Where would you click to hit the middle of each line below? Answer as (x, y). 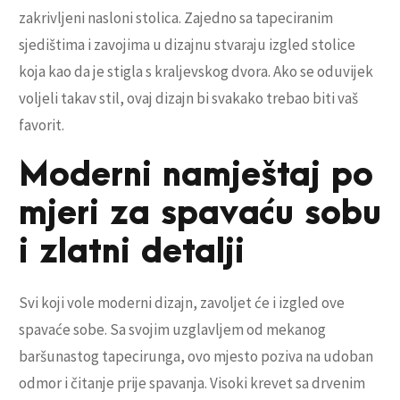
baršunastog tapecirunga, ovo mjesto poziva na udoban (196, 357)
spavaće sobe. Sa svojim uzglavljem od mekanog (172, 330)
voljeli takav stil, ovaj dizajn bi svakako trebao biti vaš (188, 99)
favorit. (42, 125)
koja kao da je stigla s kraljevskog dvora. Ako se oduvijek (196, 72)
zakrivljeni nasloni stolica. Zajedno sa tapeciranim (176, 18)
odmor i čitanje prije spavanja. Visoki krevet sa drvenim (192, 383)
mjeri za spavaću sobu (200, 214)
